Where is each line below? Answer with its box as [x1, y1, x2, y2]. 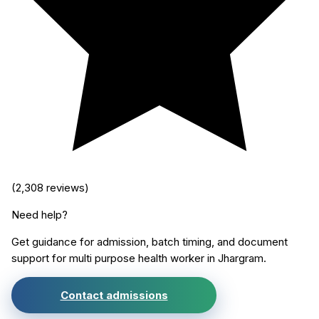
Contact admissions [60, 288, 168, 302]
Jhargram [218, 251, 263, 266]
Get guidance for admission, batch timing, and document [11, 235, 288, 249]
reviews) [43, 181, 89, 195]
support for [11, 251, 69, 266]
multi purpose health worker [69, 251, 204, 266]
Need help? [11, 208, 68, 222]
